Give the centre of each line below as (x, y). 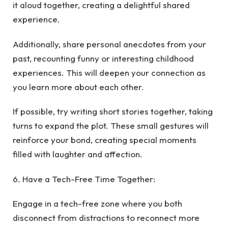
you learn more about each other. (78, 87)
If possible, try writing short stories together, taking (113, 111)
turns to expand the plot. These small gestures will (111, 126)
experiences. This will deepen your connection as (109, 72)
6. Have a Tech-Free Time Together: (84, 179)
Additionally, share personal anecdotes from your (109, 44)
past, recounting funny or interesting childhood (103, 58)
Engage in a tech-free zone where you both (97, 203)
